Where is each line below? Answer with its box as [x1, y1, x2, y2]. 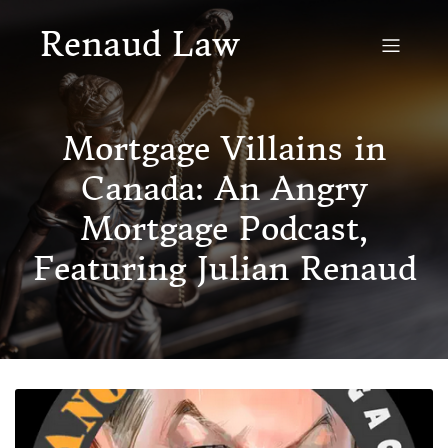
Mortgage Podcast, [80, 209, 368, 249]
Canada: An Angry [81, 169, 367, 209]
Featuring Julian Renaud [32, 249, 416, 289]
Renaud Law [40, 24, 240, 65]
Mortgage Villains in [62, 129, 386, 169]
